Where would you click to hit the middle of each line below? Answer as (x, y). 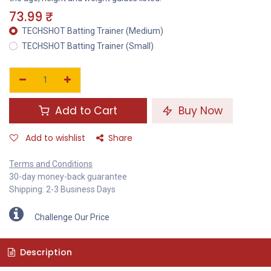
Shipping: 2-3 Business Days (62, 190)
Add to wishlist (55, 138)
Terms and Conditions (51, 164)
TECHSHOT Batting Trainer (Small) (88, 46)
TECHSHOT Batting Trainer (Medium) (93, 31)
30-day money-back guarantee (68, 177)
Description (44, 253)
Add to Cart (85, 111)
